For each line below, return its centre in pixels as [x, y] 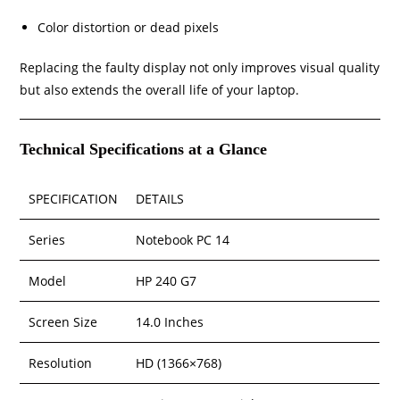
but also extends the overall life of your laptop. [160, 90]
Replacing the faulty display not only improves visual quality [200, 68]
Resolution [61, 363]
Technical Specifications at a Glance [144, 150]
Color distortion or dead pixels [129, 28]
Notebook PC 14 [183, 240]
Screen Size [63, 322]
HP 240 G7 [167, 281]
